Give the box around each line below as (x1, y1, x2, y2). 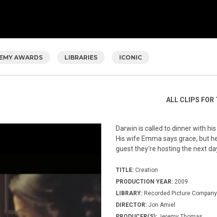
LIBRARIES (64, 53, 97, 61)
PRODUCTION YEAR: (116, 178, 174, 185)
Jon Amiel (147, 201, 175, 208)
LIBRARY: (116, 189, 142, 197)
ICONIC (119, 53, 142, 61)
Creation (134, 166, 158, 173)
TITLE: (116, 166, 134, 173)
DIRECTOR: (116, 201, 147, 208)
